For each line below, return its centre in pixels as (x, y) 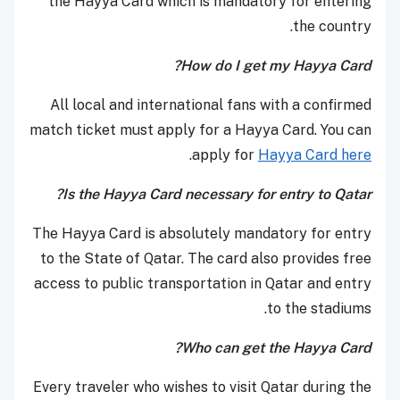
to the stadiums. (319, 309)
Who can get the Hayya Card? (276, 348)
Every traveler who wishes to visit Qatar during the (202, 387)
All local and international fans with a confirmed (211, 105)
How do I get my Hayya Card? (276, 66)
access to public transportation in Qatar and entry (203, 284)
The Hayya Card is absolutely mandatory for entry (202, 234)
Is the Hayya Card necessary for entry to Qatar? (217, 195)
